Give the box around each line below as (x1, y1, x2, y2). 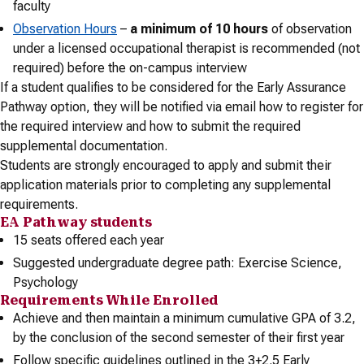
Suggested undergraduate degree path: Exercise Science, (13, 255, 342, 271)
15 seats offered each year (13, 232, 164, 248)
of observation (268, 21, 352, 37)
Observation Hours (13, 21, 117, 37)
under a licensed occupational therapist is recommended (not (13, 41, 360, 56)
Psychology (13, 275, 78, 290)
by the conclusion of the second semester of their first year (13, 330, 344, 345)
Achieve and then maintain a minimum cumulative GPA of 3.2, (13, 310, 356, 326)
